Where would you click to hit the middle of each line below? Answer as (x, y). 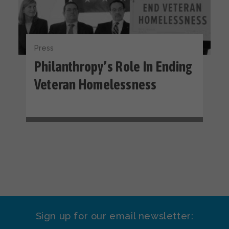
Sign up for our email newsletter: (114, 216)
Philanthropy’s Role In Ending (113, 67)
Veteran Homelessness (96, 85)
